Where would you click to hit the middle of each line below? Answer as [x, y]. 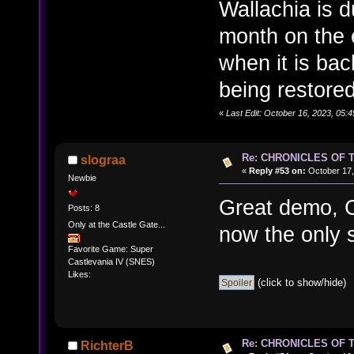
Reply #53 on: [277, 170]
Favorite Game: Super [110, 249]
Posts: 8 [83, 207]
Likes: [79, 275]
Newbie [82, 178]
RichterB [107, 345]
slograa [104, 160]
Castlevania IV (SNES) [111, 262]
